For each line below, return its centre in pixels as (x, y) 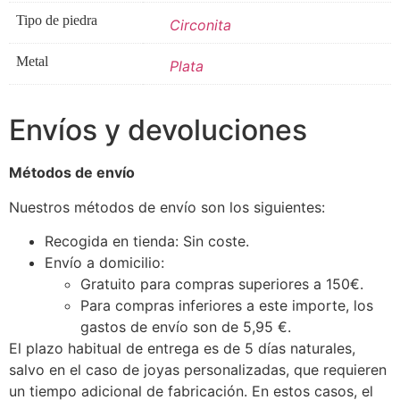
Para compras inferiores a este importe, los (227, 306)
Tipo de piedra (57, 21)
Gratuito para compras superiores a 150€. (222, 284)
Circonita (200, 25)
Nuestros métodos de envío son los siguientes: (167, 207)
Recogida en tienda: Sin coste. (147, 242)
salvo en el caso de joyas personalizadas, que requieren (198, 370)
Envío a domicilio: (104, 263)
